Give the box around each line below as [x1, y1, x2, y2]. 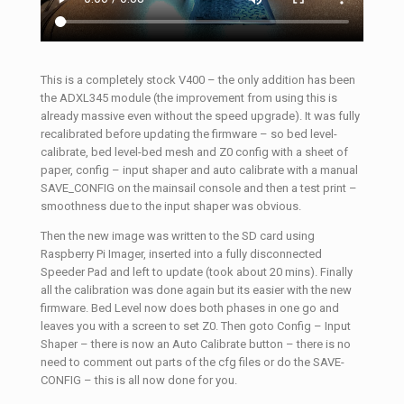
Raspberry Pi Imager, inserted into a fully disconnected [41, 247, 322, 262]
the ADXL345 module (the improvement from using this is [41, 91, 337, 106]
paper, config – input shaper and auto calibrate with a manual [41, 163, 358, 178]
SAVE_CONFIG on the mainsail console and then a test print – [41, 181, 357, 196]
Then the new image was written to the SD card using [41, 229, 315, 243]
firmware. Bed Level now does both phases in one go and [41, 301, 339, 316]
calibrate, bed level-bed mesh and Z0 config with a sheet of [41, 145, 348, 160]
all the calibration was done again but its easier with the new [41, 283, 352, 298]
